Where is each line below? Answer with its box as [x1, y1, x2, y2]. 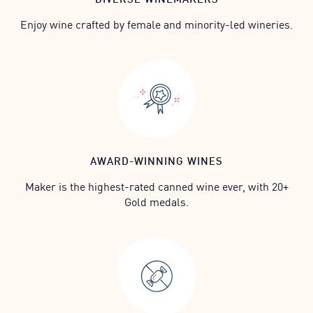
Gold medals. [124, 193, 189, 210]
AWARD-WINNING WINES [90, 152, 223, 168]
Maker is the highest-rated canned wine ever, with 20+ [24, 177, 289, 194]
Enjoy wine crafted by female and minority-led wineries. [20, 15, 293, 32]
